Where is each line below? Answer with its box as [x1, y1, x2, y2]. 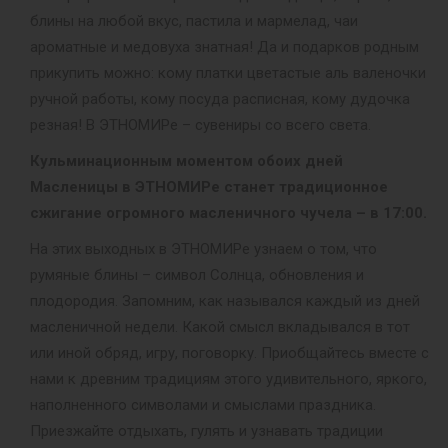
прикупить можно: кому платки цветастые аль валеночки [30, 64, 426, 82]
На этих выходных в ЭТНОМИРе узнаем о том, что [30, 240, 377, 258]
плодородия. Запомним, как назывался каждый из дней [30, 292, 420, 310]
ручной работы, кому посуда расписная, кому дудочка [30, 90, 410, 108]
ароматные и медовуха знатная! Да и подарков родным [30, 38, 419, 56]
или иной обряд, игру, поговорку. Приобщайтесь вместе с [30, 344, 429, 362]
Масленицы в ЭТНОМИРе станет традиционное [30, 178, 388, 196]
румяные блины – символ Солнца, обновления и [30, 266, 364, 284]
